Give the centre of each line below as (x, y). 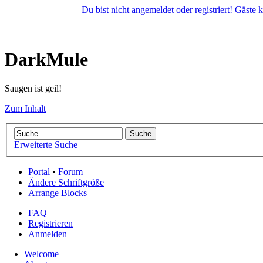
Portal (39, 172)
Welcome (41, 254)
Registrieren (50, 224)
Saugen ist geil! (33, 88)
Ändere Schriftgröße (66, 183)
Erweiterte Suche (46, 145)
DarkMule (46, 60)
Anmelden (48, 234)
